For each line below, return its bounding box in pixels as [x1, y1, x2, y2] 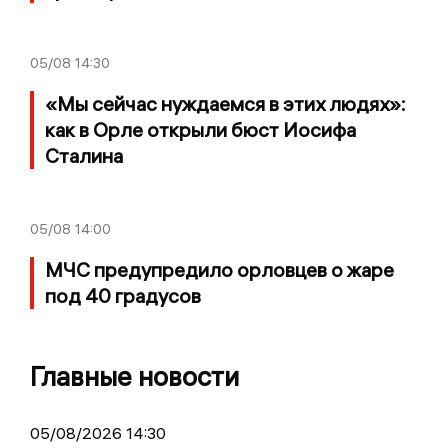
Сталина [45, 142, 123, 168]
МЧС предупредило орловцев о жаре [45, 256, 394, 282]
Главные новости [30, 359, 239, 393]
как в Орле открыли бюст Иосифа [45, 116, 356, 142]
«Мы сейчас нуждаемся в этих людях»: [45, 90, 406, 116]
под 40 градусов [45, 282, 201, 308]
